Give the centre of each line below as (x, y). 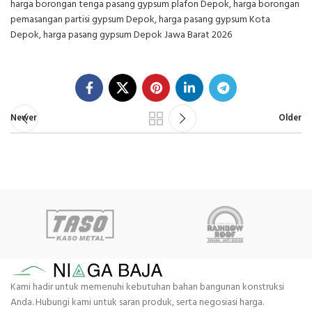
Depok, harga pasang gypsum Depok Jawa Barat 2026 (121, 35)
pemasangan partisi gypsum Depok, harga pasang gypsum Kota (140, 19)
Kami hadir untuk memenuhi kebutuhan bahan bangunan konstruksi (147, 287)
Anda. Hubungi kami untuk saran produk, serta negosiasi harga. (137, 302)
